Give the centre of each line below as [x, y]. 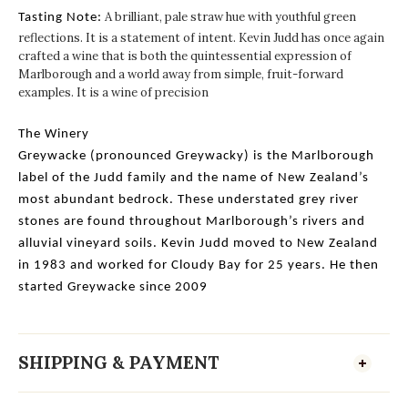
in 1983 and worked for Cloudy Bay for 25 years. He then [199, 265]
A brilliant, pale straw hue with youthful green [229, 17]
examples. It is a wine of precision [113, 92]
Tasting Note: [60, 18]
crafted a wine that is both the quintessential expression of [185, 56]
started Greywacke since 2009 [113, 287]
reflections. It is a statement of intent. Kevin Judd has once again [201, 38]
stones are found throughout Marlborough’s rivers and [192, 222]
